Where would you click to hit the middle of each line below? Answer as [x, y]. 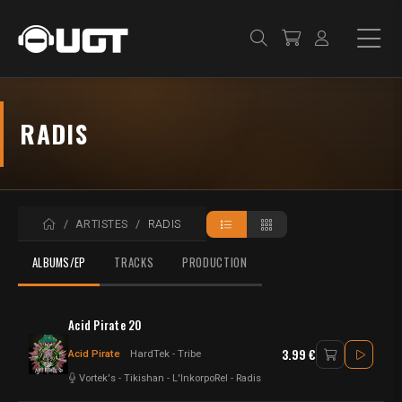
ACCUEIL [79, 223]
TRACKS [134, 263]
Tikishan [144, 378]
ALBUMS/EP [59, 263]
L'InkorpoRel [200, 378]
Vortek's [97, 378]
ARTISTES [102, 223]
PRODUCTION [215, 263]
